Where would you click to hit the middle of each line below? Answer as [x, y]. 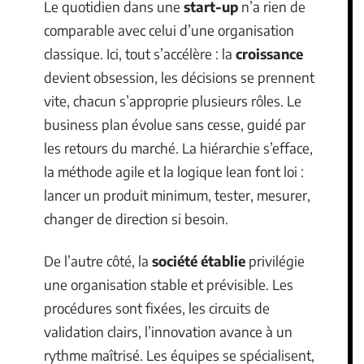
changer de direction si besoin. [136, 219]
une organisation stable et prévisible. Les [169, 284]
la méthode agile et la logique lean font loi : [174, 172]
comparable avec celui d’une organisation [169, 30]
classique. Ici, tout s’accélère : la [140, 54]
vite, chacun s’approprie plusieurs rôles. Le [173, 101]
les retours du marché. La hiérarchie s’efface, [178, 148]
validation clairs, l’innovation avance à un [168, 331]
